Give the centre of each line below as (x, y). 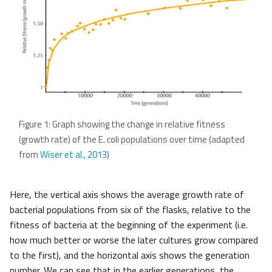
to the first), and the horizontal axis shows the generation (130, 255)
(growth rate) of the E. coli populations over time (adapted (132, 140)
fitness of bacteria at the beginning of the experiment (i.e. (129, 225)
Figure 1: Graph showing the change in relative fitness (122, 124)
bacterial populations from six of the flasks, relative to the (130, 210)
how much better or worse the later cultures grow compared (134, 240)
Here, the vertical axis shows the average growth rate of (127, 195)
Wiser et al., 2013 (73, 155)
